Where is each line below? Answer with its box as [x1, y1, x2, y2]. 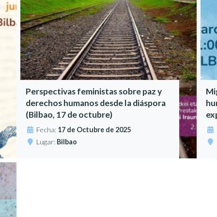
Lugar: [36, 138, 57, 146]
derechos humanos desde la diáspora [26, 98, 166, 108]
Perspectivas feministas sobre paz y [26, 86, 162, 97]
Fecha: [36, 125, 58, 134]
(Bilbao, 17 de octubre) [26, 109, 113, 120]
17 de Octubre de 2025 [58, 125, 131, 134]
